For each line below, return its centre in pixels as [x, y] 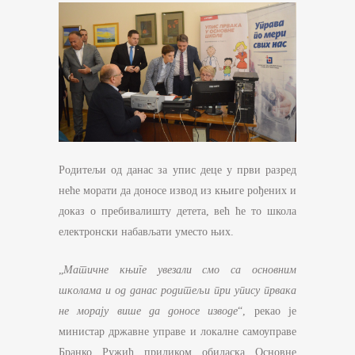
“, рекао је [267, 311]
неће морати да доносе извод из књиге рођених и [177, 191]
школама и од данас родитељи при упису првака [177, 291]
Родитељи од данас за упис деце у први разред [177, 170]
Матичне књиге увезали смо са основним [180, 270]
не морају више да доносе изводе [149, 311]
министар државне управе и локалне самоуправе [177, 332]
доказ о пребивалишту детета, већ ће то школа [177, 212]
